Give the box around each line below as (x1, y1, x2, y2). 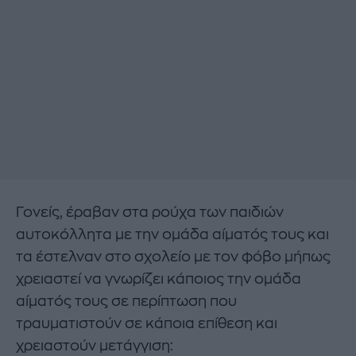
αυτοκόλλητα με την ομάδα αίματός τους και (16, 226, 329, 242)
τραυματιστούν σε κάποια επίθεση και (16, 315, 277, 331)
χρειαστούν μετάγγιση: (16, 338, 173, 353)
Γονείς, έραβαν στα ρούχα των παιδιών (16, 204, 284, 219)
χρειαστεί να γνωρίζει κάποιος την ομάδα (16, 271, 301, 286)
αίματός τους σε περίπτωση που (16, 293, 237, 308)
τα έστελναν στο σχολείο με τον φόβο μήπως (16, 249, 331, 264)
